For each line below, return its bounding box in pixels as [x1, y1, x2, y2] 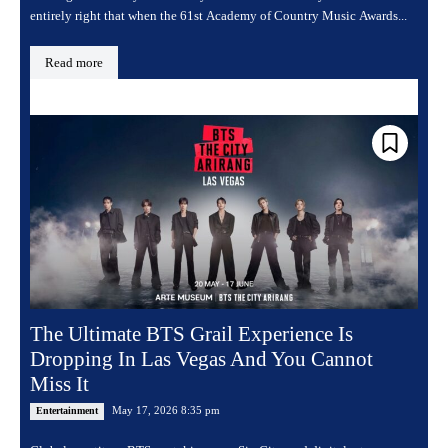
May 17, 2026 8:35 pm [112, 404, 220, 417]
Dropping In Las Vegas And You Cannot [30, 347, 373, 372]
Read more [45, 55, 103, 71]
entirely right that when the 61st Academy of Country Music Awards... [30, 8, 407, 24]
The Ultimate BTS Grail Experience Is [30, 322, 353, 347]
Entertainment [36, 405, 98, 417]
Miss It [30, 372, 89, 397]
